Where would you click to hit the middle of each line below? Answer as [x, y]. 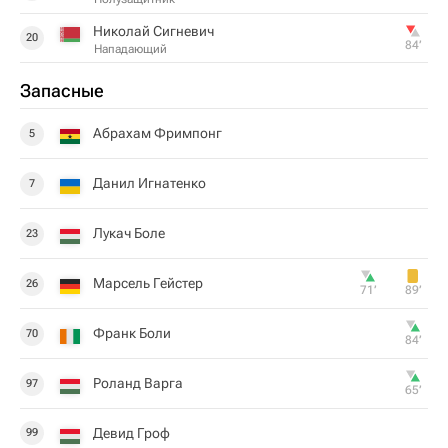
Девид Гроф [131, 432]
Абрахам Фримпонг [157, 133]
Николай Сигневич [153, 30]
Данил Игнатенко [149, 183]
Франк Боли [132, 333]
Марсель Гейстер [148, 283]
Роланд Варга [138, 383]
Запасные [62, 90]
